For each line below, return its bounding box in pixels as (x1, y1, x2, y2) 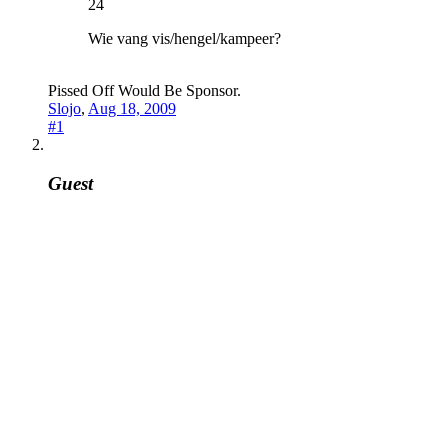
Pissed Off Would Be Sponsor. (48, 82, 241, 100)
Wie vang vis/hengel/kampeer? (88, 30, 281, 48)
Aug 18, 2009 (88, 100, 176, 118)
